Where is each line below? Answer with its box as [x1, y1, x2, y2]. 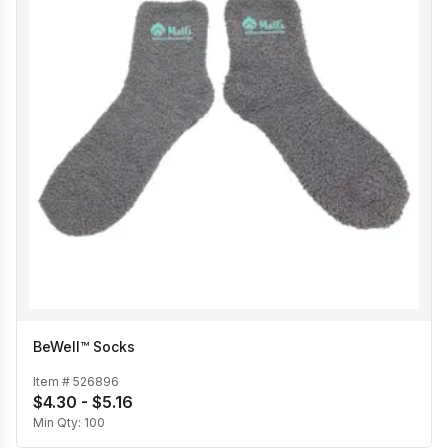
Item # [33, 373, 73, 389]
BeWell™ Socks [33, 338, 135, 356]
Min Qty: [33, 414, 84, 430]
